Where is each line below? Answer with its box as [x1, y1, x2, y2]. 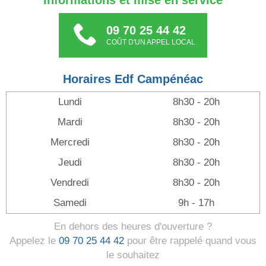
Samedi [53, 197, 87, 209]
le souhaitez [106, 249, 160, 261]
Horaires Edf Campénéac [63, 72, 203, 86]
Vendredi [50, 177, 89, 189]
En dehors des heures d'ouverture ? [54, 221, 212, 233]
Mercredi [50, 137, 90, 148]
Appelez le [9, 235, 59, 247]
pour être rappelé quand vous [124, 235, 256, 247]
